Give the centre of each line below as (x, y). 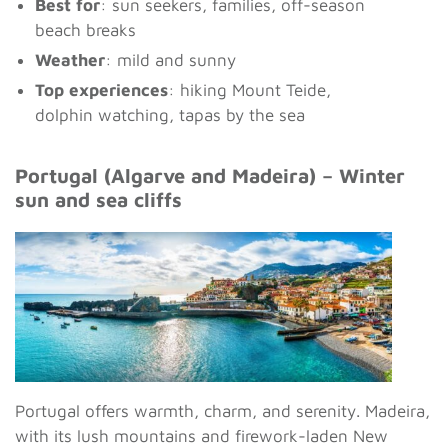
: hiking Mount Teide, (249, 90)
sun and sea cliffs (98, 200)
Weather (70, 60)
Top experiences (101, 90)
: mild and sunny (170, 60)
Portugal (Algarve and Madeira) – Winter (210, 176)
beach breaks (85, 30)
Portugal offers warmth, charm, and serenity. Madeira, (222, 411)
